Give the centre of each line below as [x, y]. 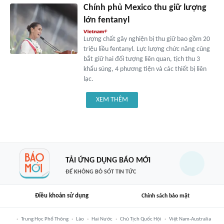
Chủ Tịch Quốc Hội [140, 219]
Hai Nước [102, 219]
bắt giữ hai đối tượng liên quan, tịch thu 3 [141, 59]
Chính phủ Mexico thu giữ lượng [145, 8]
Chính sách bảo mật [165, 196]
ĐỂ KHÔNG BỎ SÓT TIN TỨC [100, 172]
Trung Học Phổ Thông [44, 219]
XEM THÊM [112, 100]
